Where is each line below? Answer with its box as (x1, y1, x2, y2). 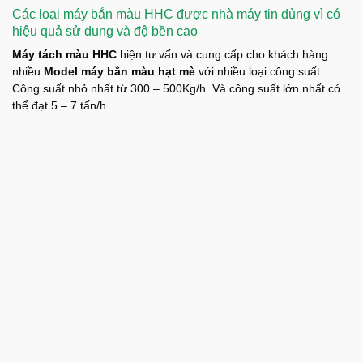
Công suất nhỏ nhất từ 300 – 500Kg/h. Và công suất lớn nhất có (12, 83, 340, 96)
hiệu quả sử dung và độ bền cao (12, 23, 198, 39)
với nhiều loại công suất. (195, 66, 323, 79)
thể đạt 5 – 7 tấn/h (12, 100, 106, 113)
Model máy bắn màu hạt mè (44, 66, 195, 79)
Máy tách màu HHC (12, 49, 117, 62)
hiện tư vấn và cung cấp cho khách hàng (117, 49, 328, 62)
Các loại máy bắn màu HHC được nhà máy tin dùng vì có (12, 6, 340, 22)
